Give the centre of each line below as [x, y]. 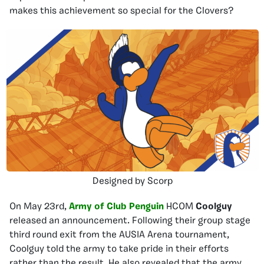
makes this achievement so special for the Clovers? [121, 11]
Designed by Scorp [133, 181]
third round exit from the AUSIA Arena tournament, [119, 235]
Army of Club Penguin [116, 207]
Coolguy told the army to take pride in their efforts [119, 249]
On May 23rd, [39, 207]
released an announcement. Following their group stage [130, 221]
